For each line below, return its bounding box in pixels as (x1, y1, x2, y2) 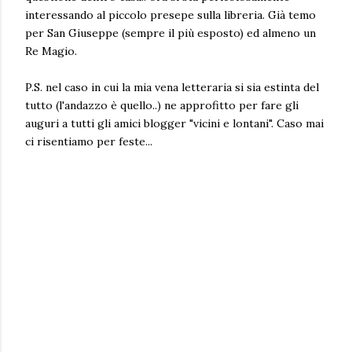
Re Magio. (25, 44, 77, 58)
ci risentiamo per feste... (25, 134, 152, 148)
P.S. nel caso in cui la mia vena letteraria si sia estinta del (25, 80, 319, 94)
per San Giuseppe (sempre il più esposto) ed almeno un (25, 26, 316, 40)
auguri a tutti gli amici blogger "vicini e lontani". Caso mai (25, 116, 324, 130)
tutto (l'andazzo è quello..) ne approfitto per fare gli (25, 98, 299, 112)
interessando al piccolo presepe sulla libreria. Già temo (25, 8, 316, 22)
